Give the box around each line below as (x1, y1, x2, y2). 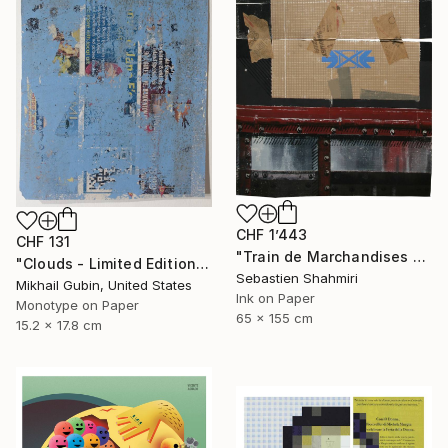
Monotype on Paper (16, 296, 139, 313)
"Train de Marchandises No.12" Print (412, 247, 426, 265)
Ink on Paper (236, 289, 315, 306)
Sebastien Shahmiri (236, 269, 358, 286)
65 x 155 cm (236, 309, 313, 326)
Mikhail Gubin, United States (16, 276, 192, 293)
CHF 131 (16, 232, 71, 250)
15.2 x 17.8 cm (16, 316, 102, 333)
